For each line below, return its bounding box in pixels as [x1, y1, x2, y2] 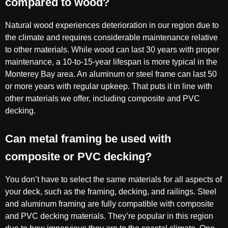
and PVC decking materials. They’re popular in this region [5, 212, 213, 220]
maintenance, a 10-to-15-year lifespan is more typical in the [5, 58, 217, 66]
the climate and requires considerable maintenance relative [5, 33, 218, 42]
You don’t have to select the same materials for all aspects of [5, 175, 222, 184]
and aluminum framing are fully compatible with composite [5, 199, 214, 208]
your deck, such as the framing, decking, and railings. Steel [5, 187, 216, 196]
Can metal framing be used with [5, 132, 171, 145]
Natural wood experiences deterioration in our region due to [5, 21, 219, 30]
